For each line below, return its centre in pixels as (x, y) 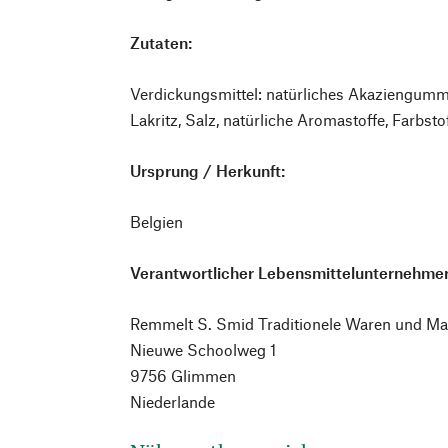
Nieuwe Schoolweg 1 (203, 350)
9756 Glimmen (183, 376)
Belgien (157, 222)
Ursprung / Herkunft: (208, 171)
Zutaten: (161, 43)
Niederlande (173, 402)
